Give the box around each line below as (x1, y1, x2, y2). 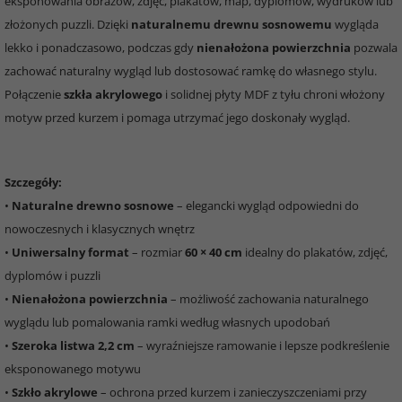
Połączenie (4, 86, 64, 102)
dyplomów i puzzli (4, 267, 100, 284)
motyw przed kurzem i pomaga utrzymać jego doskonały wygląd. (4, 109, 350, 126)
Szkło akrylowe (12, 384, 98, 400)
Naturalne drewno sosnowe (12, 197, 174, 214)
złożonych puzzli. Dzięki (4, 16, 131, 32)
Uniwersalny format (12, 244, 129, 260)
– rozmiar (129, 244, 185, 260)
